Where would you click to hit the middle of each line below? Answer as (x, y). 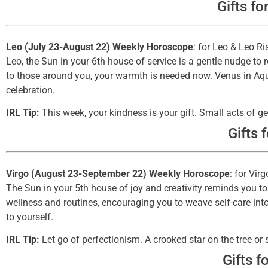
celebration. (31, 90)
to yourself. (30, 217)
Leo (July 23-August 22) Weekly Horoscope (100, 47)
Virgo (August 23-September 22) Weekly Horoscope (118, 173)
